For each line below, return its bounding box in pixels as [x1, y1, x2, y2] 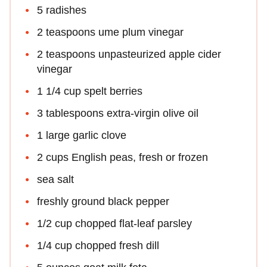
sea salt [37, 173, 74, 185]
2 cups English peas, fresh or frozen [37, 151, 208, 163]
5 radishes [37, 4, 86, 16]
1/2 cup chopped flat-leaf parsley [37, 217, 192, 229]
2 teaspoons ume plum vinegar [37, 26, 184, 38]
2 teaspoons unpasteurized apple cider [37, 48, 221, 60]
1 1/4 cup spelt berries [37, 85, 142, 97]
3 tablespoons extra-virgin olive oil [37, 107, 198, 119]
